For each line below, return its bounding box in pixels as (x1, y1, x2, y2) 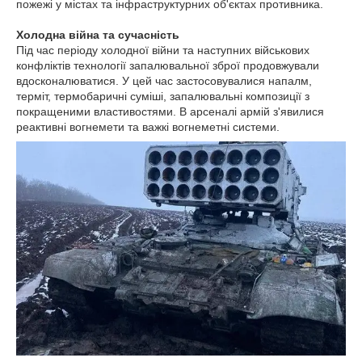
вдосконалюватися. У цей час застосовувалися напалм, (16, 74, 312, 87)
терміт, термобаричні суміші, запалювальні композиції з (16, 90, 309, 103)
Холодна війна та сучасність (16, 28, 179, 41)
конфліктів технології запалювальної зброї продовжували (16, 59, 319, 72)
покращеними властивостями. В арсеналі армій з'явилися (16, 105, 324, 118)
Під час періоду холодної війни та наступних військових (16, 44, 309, 57)
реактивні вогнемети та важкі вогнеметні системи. (16, 120, 280, 133)
